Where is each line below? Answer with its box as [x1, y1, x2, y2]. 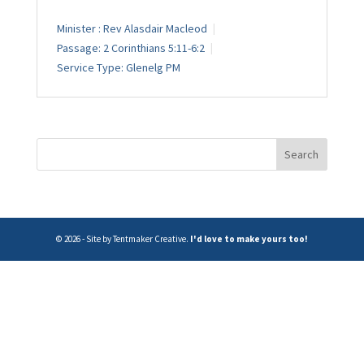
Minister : [56, 21, 101, 37]
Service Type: [56, 60, 123, 76]
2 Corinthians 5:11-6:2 [102, 41, 205, 56]
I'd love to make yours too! [189, 233, 308, 245]
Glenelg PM [125, 60, 180, 76]
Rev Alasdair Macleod [102, 21, 207, 37]
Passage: [56, 41, 101, 56]
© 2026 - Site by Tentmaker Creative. [55, 233, 190, 245]
